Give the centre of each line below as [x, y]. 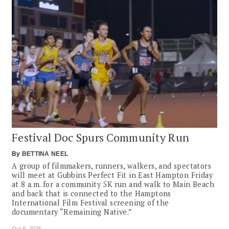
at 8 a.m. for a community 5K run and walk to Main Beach [113, 184]
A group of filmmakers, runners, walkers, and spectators [111, 166]
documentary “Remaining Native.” [72, 212]
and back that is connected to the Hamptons [91, 193]
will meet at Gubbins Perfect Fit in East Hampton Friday [112, 175]
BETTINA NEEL [45, 154]
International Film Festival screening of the [90, 202]
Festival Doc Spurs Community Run [101, 137]
